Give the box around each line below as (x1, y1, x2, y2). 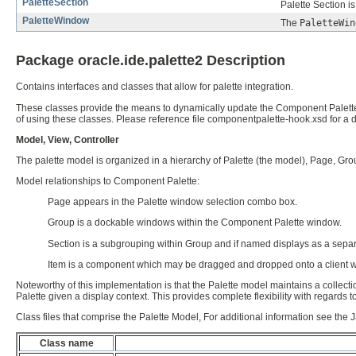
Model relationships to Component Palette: (16, 176, 199, 188)
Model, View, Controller (16, 133, 119, 145)
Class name (39, 338, 94, 350)
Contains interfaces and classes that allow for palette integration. (16, 81, 293, 93)
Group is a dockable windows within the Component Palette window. (48, 217, 342, 229)
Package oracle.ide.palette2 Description (16, 52, 285, 69)
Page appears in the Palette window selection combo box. (48, 196, 297, 208)
